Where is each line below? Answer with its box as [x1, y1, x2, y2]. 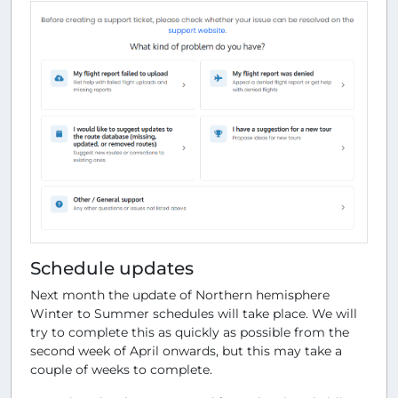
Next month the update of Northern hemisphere [30, 286, 330, 303]
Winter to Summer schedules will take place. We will [30, 305, 357, 322]
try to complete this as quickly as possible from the [30, 323, 349, 340]
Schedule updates [30, 257, 194, 279]
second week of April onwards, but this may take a [30, 342, 342, 359]
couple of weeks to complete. [30, 361, 212, 378]
